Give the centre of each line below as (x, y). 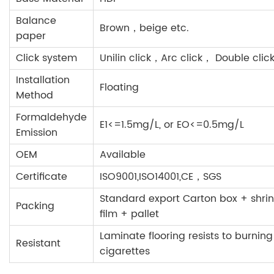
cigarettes (125, 252)
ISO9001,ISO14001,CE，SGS (161, 177)
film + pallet (129, 214)
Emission (37, 133)
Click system (46, 58)
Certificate (42, 177)
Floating (119, 88)
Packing (35, 206)
